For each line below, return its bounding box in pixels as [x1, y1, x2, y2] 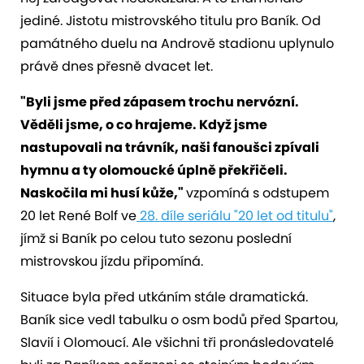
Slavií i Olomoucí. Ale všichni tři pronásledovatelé [20, 332, 334, 352]
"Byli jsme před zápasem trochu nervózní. [20, 92, 299, 111]
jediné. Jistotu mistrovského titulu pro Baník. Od [20, 11, 321, 30]
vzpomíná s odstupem [186, 183, 329, 202]
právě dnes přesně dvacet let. [20, 56, 213, 76]
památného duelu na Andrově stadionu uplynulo [20, 33, 334, 53]
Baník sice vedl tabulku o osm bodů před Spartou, [20, 310, 338, 329]
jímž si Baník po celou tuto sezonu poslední [20, 228, 292, 248]
